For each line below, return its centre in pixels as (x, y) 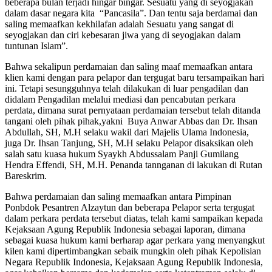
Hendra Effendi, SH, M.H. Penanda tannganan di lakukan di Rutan (134, 165)
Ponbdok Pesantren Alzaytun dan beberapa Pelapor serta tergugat (130, 208)
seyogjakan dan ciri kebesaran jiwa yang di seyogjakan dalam (123, 35)
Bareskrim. (26, 176)
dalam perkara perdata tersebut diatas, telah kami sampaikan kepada (134, 219)
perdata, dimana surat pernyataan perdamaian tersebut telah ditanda (133, 110)
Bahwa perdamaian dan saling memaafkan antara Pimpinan (118, 197)
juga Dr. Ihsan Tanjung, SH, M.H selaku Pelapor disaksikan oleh (129, 143)
